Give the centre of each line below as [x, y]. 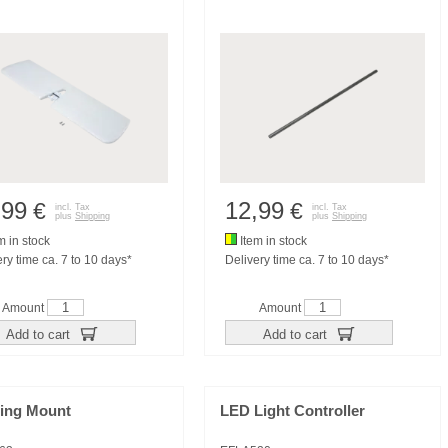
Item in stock [272, 241]
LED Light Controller [292, 411]
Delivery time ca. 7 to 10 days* [307, 260]
